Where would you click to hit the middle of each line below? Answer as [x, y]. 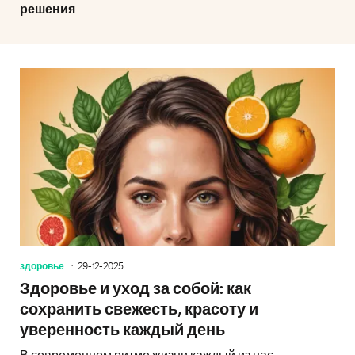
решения [48, 10]
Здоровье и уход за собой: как [136, 289]
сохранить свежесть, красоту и [139, 309]
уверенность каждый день [122, 330]
